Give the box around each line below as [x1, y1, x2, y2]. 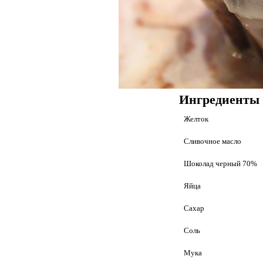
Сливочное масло [184, 137, 241, 146]
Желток [184, 114, 208, 123]
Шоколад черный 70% [184, 159, 257, 168]
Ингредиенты [179, 93, 259, 107]
